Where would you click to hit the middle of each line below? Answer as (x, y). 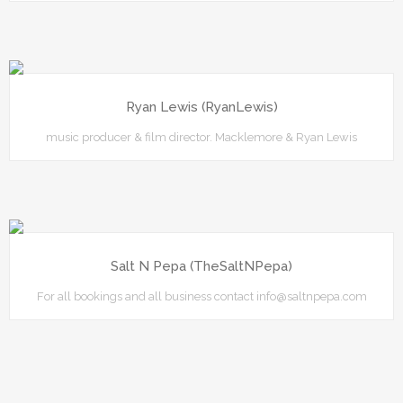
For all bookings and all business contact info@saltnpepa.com (201, 296)
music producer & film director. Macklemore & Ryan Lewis (201, 137)
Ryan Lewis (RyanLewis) (201, 107)
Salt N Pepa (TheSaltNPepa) (201, 266)
